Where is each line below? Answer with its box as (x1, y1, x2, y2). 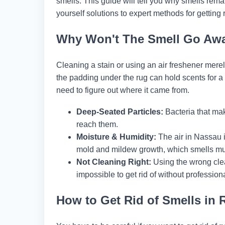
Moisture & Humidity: (76, 132, 156, 141)
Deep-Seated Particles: (76, 107, 163, 116)
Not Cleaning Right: (76, 157, 151, 166)
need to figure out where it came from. (56, 85, 189, 94)
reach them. (76, 120, 118, 129)
